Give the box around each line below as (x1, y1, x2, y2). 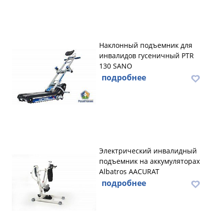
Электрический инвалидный (99, 146, 197, 155)
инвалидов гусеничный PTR (99, 51, 194, 60)
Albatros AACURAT (99, 167, 159, 176)
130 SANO (99, 61, 132, 71)
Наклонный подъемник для (99, 40, 192, 50)
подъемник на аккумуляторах (99, 156, 200, 166)
